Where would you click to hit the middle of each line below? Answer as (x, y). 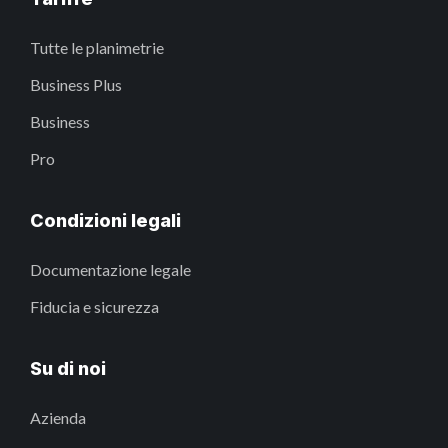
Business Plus (76, 84)
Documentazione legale (110, 269)
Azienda (58, 417)
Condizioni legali (105, 220)
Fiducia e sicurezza (94, 306)
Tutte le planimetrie (97, 47)
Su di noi (68, 368)
